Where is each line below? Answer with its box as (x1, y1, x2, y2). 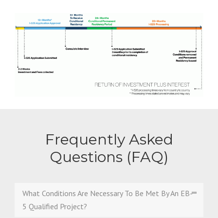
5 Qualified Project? (22, 201, 87, 212)
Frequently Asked (45, 130, 173, 149)
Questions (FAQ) (50, 148, 168, 166)
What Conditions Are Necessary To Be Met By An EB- (22, 188, 193, 199)
